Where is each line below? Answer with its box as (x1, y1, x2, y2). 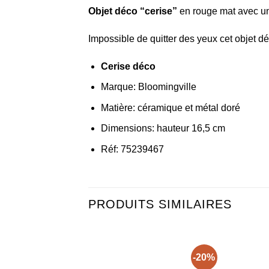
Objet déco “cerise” (88, 6, 177, 17)
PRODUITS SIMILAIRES (88, 197, 232, 211)
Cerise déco (100, 61, 156, 71)
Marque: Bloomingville (100, 82, 196, 92)
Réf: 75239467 (100, 144, 164, 155)
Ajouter (148, 256, 172, 264)
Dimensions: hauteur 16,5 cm (100, 123, 225, 134)
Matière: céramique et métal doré (100, 102, 240, 113)
